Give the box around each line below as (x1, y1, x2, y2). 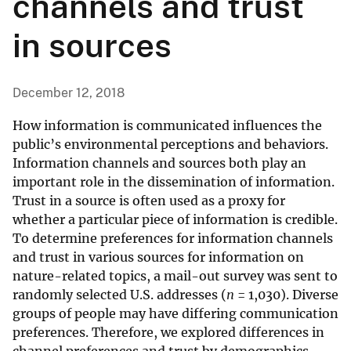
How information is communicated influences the (13, 118, 322, 134)
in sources (13, 26, 172, 65)
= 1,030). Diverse (234, 287, 338, 303)
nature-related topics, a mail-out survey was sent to (13, 268, 338, 284)
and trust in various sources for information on (13, 249, 304, 266)
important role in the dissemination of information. (13, 174, 335, 190)
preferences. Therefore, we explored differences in (13, 324, 324, 341)
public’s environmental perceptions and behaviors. (13, 136, 328, 153)
